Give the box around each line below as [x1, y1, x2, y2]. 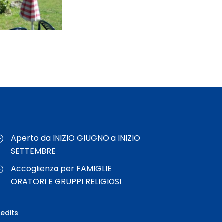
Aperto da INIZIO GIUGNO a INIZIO [11, 132, 141, 144]
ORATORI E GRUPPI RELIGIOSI [11, 176, 122, 188]
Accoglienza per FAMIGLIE [11, 163, 112, 175]
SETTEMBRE [11, 145, 56, 157]
